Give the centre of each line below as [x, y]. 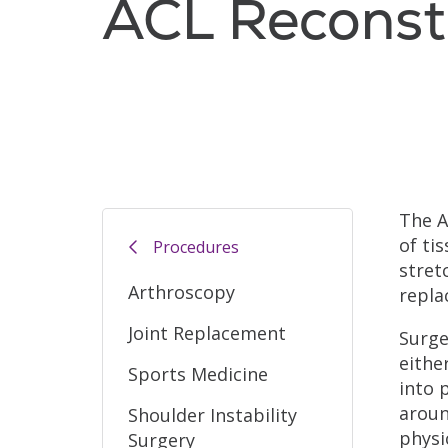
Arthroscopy [181, 291]
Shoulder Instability [212, 414]
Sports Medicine [198, 373]
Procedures [196, 247]
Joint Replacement [207, 332]
